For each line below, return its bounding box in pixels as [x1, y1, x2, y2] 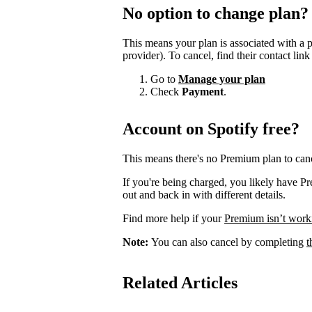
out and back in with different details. [123, 189, 286, 201]
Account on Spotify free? [123, 120, 299, 139]
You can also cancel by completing [148, 236, 306, 249]
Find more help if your [123, 212, 224, 225]
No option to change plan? [123, 3, 309, 22]
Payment [182, 85, 224, 97]
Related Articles [123, 274, 237, 292]
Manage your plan [178, 72, 265, 85]
